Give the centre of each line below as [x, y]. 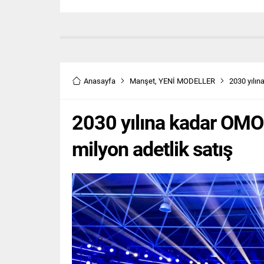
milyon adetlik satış [152, 148]
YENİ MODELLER [187, 81]
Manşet [142, 81]
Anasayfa [100, 81]
